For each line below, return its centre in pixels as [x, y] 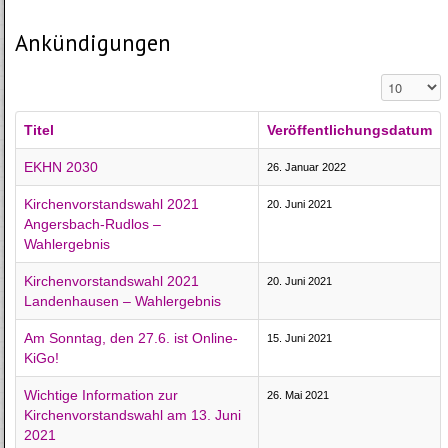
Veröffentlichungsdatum [350, 129]
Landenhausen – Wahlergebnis [123, 300]
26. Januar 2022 [307, 166]
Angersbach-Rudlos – [93, 223]
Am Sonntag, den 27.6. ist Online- [131, 337]
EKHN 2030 [61, 166]
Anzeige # [410, 83]
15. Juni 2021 [300, 337]
